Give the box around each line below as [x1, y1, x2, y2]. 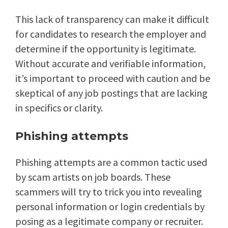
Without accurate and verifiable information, [15, 57, 206, 70]
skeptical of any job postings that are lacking [15, 87, 208, 100]
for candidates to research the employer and [15, 27, 206, 41]
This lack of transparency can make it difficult [15, 13, 209, 26]
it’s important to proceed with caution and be [15, 72, 210, 85]
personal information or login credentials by [15, 200, 205, 213]
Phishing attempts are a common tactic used [15, 156, 207, 169]
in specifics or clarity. [15, 101, 103, 115]
